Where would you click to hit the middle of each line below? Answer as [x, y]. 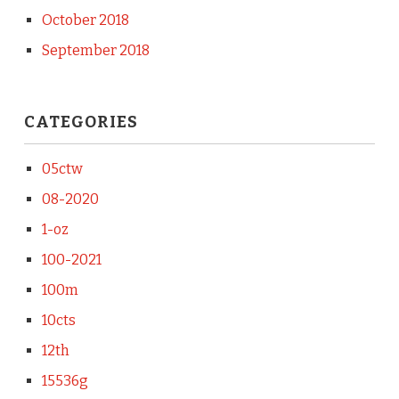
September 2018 [95, 50]
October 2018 [85, 20]
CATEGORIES [81, 122]
